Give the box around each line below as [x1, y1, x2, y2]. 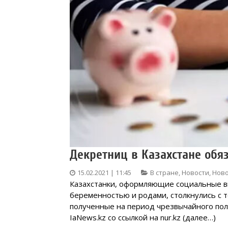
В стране [150, 167, 179, 177]
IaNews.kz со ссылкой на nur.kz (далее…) [70, 212, 216, 222]
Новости [182, 167, 209, 177]
